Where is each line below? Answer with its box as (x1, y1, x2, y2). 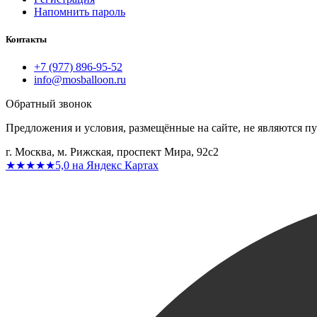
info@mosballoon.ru (34, 74, 126, 86)
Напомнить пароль (34, 5, 125, 18)
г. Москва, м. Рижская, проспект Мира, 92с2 (6, 146, 219, 158)
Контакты (6, 34, 47, 45)
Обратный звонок (6, 98, 92, 110)
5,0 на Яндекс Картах (55, 159, 158, 172)
